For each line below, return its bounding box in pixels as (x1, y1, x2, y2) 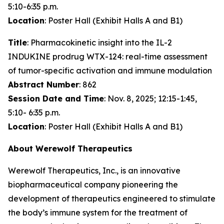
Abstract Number (8, 79, 79, 89)
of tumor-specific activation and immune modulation (8, 65, 212, 75)
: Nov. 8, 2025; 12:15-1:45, (104, 93, 197, 103)
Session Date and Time (8, 93, 104, 103)
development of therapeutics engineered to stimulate (8, 193, 215, 203)
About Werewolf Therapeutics (8, 143, 132, 153)
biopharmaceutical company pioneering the (8, 179, 178, 189)
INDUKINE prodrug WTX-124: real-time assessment (8, 51, 207, 61)
